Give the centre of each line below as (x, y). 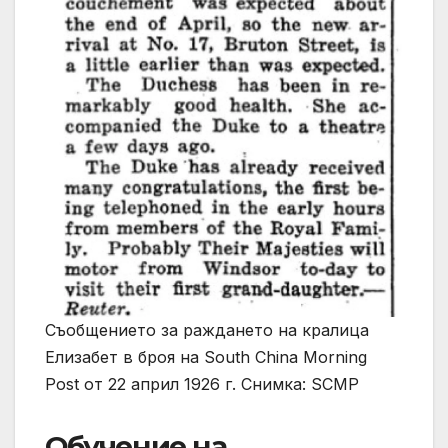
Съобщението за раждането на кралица (207, 329)
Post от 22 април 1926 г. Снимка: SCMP (202, 383)
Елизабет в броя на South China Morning (206, 356)
